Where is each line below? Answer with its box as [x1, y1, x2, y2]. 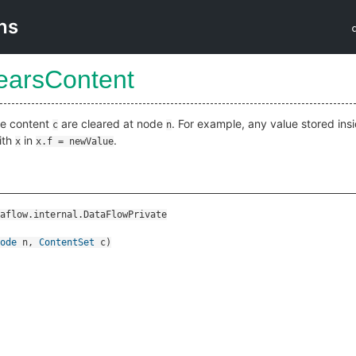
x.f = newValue [36, 136, 114, 147]
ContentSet [39, 237, 95, 248]
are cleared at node [58, 117, 166, 130]
